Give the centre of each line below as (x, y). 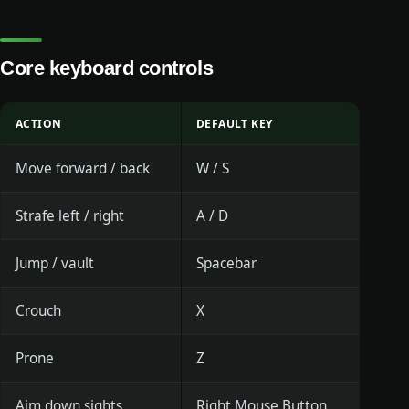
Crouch (38, 311)
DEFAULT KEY (235, 124)
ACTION (39, 124)
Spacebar (226, 264)
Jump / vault (55, 264)
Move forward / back (83, 169)
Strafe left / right (70, 216)
